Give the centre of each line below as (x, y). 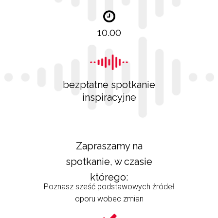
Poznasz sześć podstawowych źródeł (109, 187)
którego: (109, 177)
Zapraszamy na (109, 146)
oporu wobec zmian (109, 199)
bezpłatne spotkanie (109, 85)
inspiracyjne (109, 97)
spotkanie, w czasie (109, 162)
